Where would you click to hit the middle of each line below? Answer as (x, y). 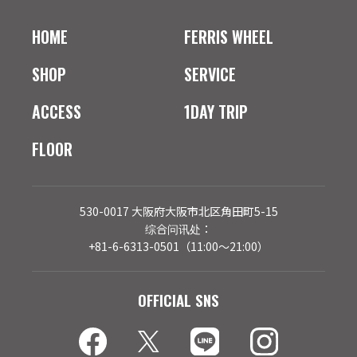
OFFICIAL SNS (178, 299)
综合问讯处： (178, 228)
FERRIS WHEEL (229, 36)
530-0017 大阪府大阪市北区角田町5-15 (178, 211)
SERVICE (210, 74)
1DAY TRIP (216, 111)
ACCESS (57, 111)
